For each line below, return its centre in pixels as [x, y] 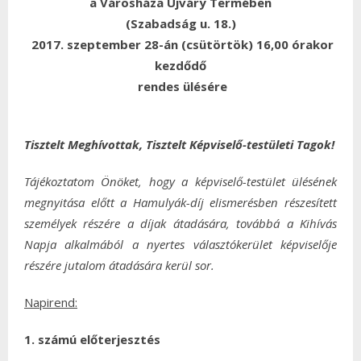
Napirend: [51, 302]
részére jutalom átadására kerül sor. [119, 265]
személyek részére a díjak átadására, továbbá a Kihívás [180, 223]
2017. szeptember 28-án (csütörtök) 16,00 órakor [182, 44]
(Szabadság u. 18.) [180, 23]
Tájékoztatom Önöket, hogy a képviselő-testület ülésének [180, 181]
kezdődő [180, 65]
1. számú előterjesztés [92, 339]
